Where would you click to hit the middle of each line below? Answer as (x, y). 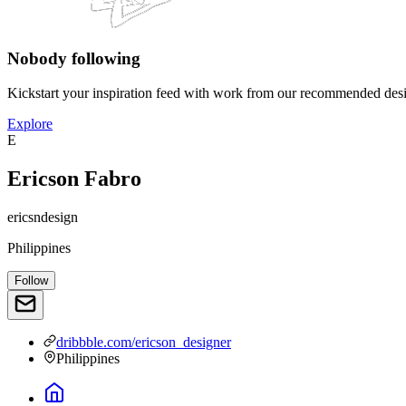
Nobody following (74, 58)
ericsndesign (43, 217)
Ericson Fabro (74, 179)
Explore (30, 124)
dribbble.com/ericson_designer (144, 343)
